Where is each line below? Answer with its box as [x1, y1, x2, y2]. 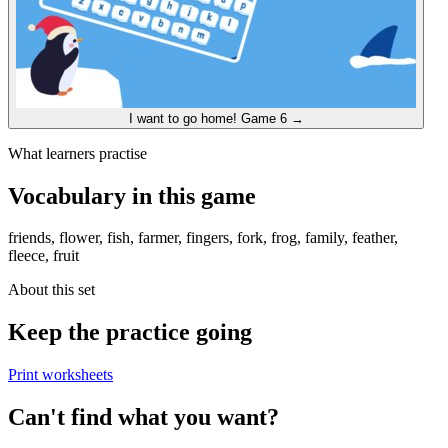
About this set [8, 281, 95, 299]
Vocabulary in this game [8, 182, 256, 209]
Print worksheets [8, 366, 113, 384]
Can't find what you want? [8, 404, 279, 431]
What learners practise [8, 144, 147, 162]
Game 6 [240, 110, 287, 126]
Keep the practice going [8, 319, 252, 346]
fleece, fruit [8, 247, 79, 265]
